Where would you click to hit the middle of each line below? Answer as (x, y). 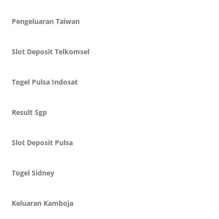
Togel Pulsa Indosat (45, 82)
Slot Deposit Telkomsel (51, 52)
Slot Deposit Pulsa (42, 142)
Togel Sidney (33, 173)
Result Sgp (29, 112)
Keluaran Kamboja (43, 203)
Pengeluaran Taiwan (46, 21)
